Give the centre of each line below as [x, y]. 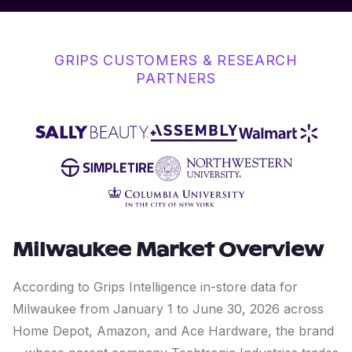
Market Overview [227, 251]
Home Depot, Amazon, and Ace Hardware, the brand [173, 331]
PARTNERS [176, 78]
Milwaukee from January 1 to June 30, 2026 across [168, 309]
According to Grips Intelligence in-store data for [155, 287]
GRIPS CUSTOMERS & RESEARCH [176, 60]
